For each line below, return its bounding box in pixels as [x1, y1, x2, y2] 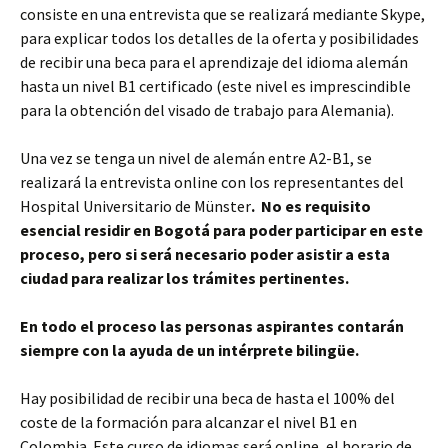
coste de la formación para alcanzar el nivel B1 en [20, 412, 357, 432]
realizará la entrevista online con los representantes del [20, 172, 404, 192]
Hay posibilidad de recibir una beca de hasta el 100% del [20, 388, 395, 408]
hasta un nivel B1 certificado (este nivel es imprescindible [20, 76, 411, 96]
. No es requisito [251, 196, 371, 216]
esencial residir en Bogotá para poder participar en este [20, 220, 423, 240]
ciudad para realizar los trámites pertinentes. [20, 268, 349, 288]
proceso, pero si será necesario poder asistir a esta [20, 244, 390, 264]
